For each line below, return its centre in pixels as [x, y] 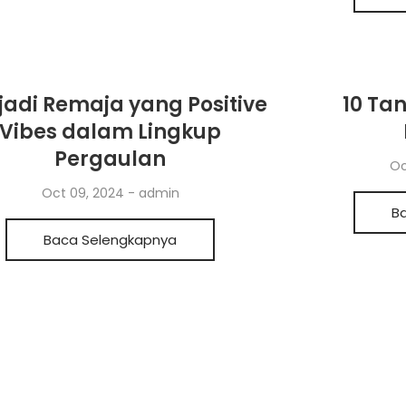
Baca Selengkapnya [111, 240]
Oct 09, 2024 [84, 193]
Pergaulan [111, 159]
